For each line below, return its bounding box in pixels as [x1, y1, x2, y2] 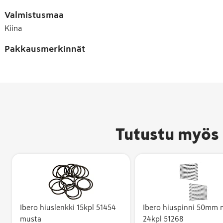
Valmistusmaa [4, 10, 64, 19]
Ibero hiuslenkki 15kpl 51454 [20, 204, 116, 211]
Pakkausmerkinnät [4, 44, 85, 53]
